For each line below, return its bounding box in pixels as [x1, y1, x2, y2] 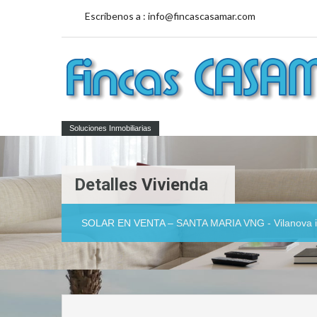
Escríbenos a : [83, 10, 148, 22]
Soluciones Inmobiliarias [69, 124, 151, 132]
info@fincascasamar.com [148, 10, 255, 22]
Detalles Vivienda [74, 175, 208, 195]
